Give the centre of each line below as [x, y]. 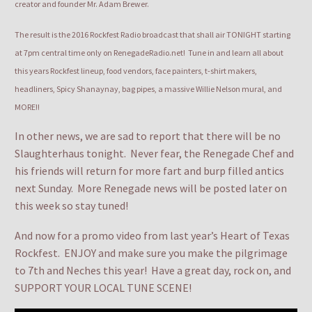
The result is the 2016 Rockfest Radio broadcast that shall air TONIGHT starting [153, 34]
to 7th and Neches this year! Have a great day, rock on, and [153, 270]
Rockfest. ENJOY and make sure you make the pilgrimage [151, 252]
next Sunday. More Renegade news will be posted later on [151, 188]
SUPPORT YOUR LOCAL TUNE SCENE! [103, 287]
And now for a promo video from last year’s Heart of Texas [152, 235]
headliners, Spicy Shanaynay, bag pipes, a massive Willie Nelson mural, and [148, 88]
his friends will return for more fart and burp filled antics [149, 171]
